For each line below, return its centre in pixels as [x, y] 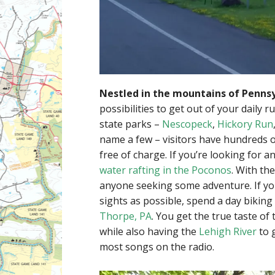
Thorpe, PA [126, 216]
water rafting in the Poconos [165, 170]
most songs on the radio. [157, 247]
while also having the [149, 232]
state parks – [131, 124]
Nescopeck [187, 124]
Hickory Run [245, 124]
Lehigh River [228, 232]
